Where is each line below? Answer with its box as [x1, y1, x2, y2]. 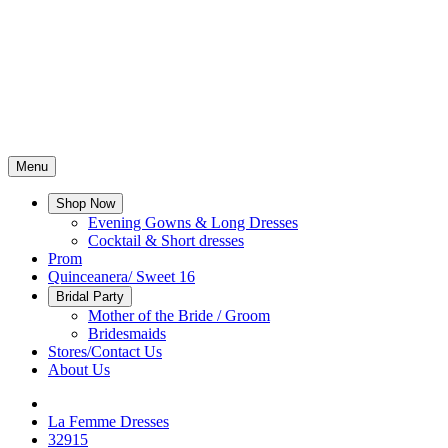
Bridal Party [56, 289, 124, 304]
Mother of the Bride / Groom [88, 307, 270, 324]
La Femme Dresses [48, 413, 169, 430]
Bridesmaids [88, 325, 166, 342]
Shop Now [56, 196, 115, 211]
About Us [48, 361, 110, 378]
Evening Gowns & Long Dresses [88, 214, 298, 231]
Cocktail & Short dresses [88, 232, 244, 249]
